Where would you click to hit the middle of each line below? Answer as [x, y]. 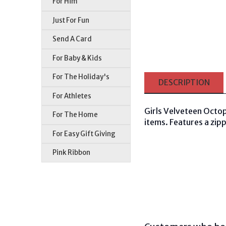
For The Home [75, 115]
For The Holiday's [81, 77]
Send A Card [72, 39]
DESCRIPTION [184, 82]
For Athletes [72, 96]
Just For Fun [71, 20]
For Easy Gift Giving [84, 134]
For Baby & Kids [77, 58]
